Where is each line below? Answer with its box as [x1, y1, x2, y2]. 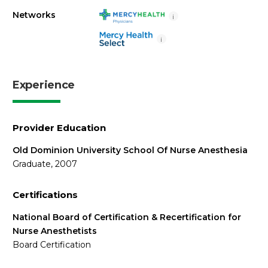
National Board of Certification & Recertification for [13, 212, 241, 223]
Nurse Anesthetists [13, 226, 97, 236]
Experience [13, 78, 75, 92]
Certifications [13, 189, 78, 200]
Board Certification [13, 239, 91, 250]
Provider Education [13, 122, 106, 133]
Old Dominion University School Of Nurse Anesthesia [13, 145, 248, 156]
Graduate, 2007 [13, 159, 77, 169]
